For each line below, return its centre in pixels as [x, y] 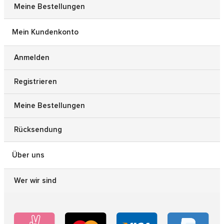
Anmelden [32, 57]
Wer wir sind [35, 180]
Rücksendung [38, 129]
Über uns [28, 155]
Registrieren [35, 81]
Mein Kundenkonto [45, 32]
